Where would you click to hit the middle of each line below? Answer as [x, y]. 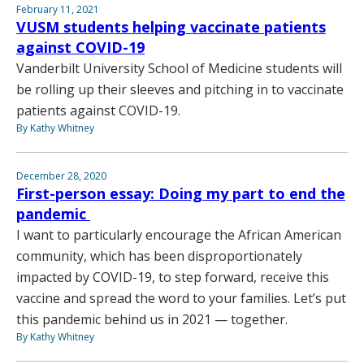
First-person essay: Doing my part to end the [181, 193]
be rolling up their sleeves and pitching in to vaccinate [180, 89]
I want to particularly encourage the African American [179, 234]
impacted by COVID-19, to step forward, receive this [173, 277]
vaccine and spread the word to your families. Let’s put [181, 298]
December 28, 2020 [61, 175]
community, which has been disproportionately [159, 256]
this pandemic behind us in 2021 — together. [152, 319]
